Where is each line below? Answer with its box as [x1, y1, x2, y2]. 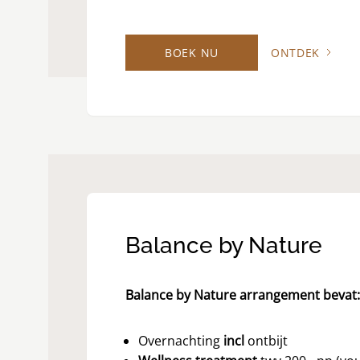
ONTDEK [270, 44, 321, 60]
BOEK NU [165, 44, 219, 60]
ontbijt [247, 332, 288, 350]
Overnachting [138, 332, 223, 350]
